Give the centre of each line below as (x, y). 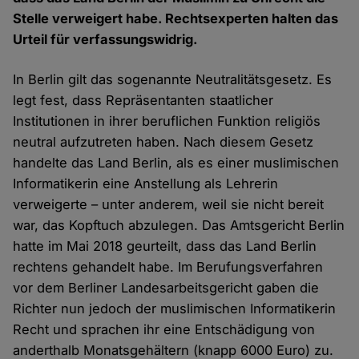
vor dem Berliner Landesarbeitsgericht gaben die (166, 288)
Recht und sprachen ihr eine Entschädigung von (164, 330)
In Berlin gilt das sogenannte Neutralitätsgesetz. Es (173, 80)
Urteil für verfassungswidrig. (106, 40)
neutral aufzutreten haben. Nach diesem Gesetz (163, 142)
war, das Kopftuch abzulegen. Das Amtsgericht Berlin (179, 226)
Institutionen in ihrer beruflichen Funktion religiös (167, 121)
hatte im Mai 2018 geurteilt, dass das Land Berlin (165, 246)
